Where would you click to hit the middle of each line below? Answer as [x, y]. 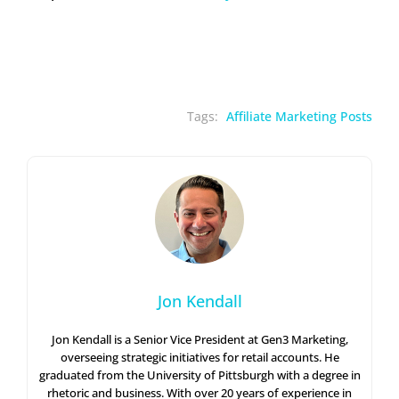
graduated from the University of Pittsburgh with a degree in [199, 375]
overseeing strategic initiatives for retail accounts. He [199, 358]
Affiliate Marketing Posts [299, 117]
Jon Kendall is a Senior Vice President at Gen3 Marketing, [199, 340]
